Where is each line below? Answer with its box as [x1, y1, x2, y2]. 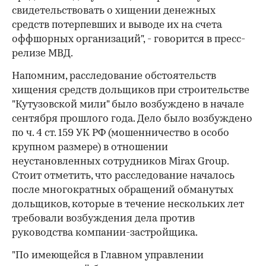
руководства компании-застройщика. [12, 228, 198, 239]
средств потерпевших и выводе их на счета [12, 20, 222, 31]
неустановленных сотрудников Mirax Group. [12, 157, 229, 167]
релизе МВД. [12, 49, 73, 59]
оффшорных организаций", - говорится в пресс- [12, 34, 245, 45]
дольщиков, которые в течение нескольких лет [12, 199, 244, 210]
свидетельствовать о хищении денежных [12, 6, 216, 17]
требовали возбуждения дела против [12, 214, 195, 224]
